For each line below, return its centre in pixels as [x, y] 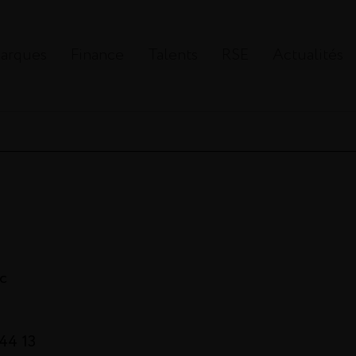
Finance [97, 55]
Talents [172, 55]
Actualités [308, 55]
